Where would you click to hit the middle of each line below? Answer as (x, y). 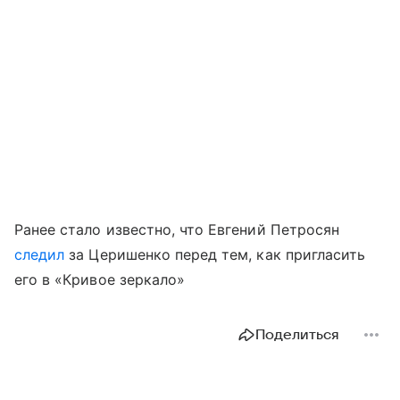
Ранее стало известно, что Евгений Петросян (177, 230)
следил (40, 255)
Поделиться (297, 335)
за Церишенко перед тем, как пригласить (215, 255)
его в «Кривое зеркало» (100, 280)
